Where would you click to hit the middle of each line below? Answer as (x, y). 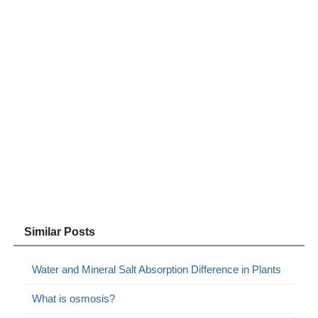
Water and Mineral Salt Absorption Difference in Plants (157, 270)
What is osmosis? (74, 299)
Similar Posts (60, 232)
